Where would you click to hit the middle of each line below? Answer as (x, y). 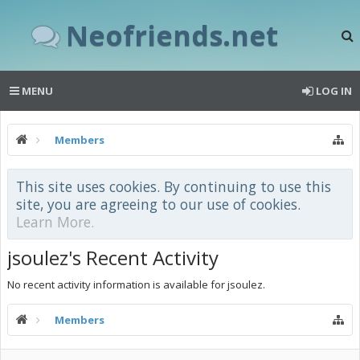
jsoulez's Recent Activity (113, 258)
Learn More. (55, 222)
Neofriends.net (172, 35)
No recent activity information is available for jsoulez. (136, 284)
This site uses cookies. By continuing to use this (174, 186)
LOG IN (334, 91)
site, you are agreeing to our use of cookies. (158, 204)
